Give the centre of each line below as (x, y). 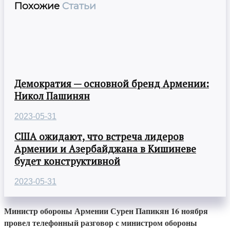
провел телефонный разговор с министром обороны (101, 223)
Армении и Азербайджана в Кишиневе (105, 149)
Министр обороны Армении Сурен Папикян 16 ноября (106, 211)
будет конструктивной (67, 161)
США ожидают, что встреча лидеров (99, 137)
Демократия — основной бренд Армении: (112, 83)
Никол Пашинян (52, 96)
